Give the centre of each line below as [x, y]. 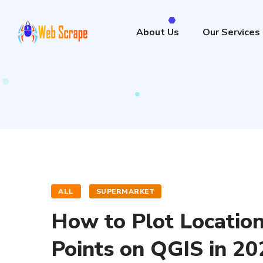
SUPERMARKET [125, 191]
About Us [157, 32]
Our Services [231, 32]
